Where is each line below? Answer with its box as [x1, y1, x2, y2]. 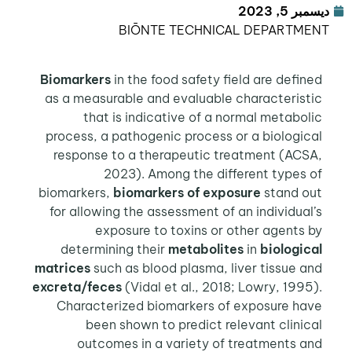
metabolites [170, 240, 247, 257]
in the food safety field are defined [113, 71, 325, 87]
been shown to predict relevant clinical [88, 316, 325, 332]
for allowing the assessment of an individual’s [52, 203, 325, 219]
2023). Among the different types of [106, 165, 325, 181]
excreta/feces [35, 278, 125, 295]
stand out [263, 184, 325, 200]
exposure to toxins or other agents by [97, 222, 325, 238]
